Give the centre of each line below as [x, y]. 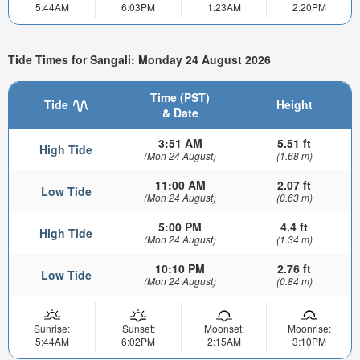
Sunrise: [52, 328]
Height [294, 104]
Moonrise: [309, 328]
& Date [180, 112]
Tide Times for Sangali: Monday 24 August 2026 [139, 60]
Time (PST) [180, 97]
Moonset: [224, 328]
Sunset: [138, 328]
